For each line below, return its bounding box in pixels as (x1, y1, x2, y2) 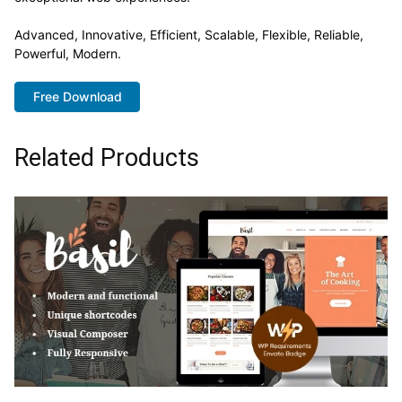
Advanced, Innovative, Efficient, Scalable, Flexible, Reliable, (14, 26, 363, 42)
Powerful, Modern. (14, 45, 121, 61)
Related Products (14, 144, 199, 173)
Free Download (32, 88, 122, 104)
